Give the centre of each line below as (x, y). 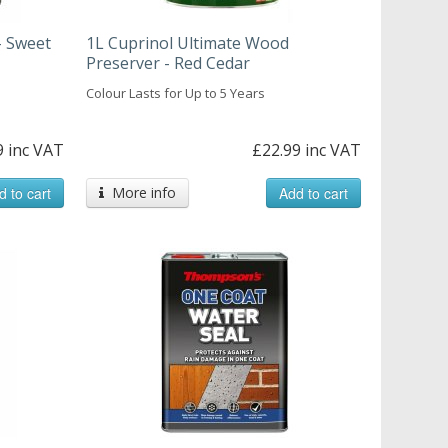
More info (139, 192)
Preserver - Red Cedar (167, 62)
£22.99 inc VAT (306, 149)
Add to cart (313, 192)
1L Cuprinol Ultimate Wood (187, 42)
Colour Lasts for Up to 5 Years (175, 92)
